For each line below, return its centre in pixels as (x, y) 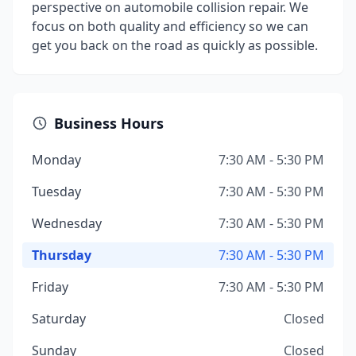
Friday (50, 287)
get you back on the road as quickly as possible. (175, 45)
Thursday (62, 255)
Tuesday (56, 192)
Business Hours (109, 123)
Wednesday (67, 223)
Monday (56, 160)
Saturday (59, 319)
